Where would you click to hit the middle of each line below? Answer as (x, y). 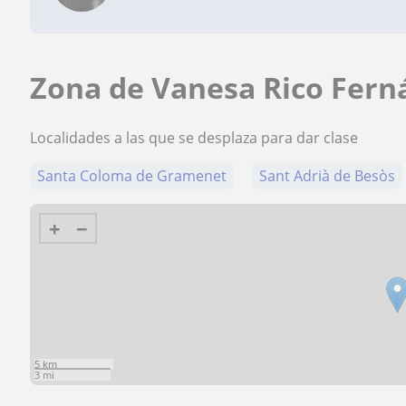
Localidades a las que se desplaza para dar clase (194, 138)
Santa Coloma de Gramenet (132, 176)
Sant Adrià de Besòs (328, 176)
